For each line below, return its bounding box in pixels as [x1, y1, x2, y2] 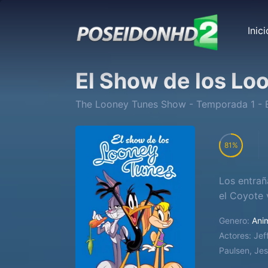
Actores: [219, 230, 251, 240]
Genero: [219, 215, 249, 226]
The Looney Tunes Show [75, 98, 186, 110]
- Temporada [186, 98, 251, 110]
